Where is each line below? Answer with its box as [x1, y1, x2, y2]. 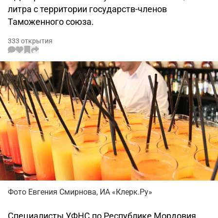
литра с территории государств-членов [8, 4, 167, 14]
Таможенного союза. [8, 17, 94, 27]
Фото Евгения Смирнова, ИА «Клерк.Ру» [8, 187, 152, 197]
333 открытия [8, 37, 53, 45]
